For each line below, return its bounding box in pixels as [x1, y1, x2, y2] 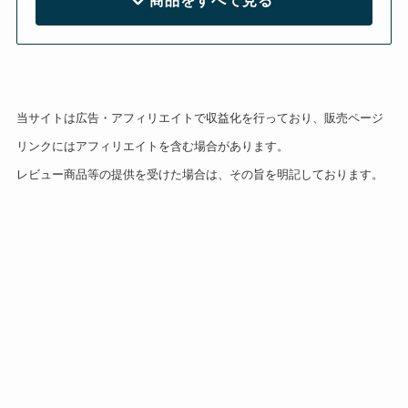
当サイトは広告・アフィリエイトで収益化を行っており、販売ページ [15, 111, 383, 126]
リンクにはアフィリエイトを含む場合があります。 [15, 139, 289, 154]
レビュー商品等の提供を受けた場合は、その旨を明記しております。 [15, 168, 383, 182]
